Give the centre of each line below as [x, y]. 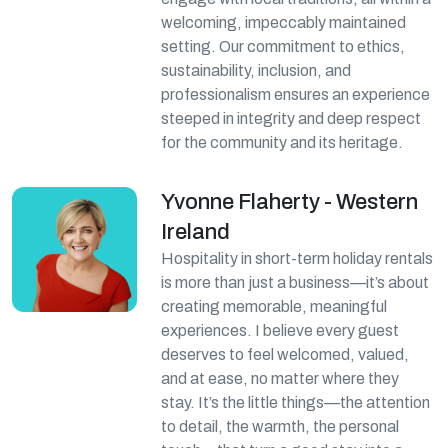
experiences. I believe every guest [280, 330]
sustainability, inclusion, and [256, 70]
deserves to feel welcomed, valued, [285, 354]
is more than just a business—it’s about [295, 282]
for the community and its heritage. [282, 142]
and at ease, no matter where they [280, 378]
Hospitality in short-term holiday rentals [297, 258]
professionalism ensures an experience [296, 94]
